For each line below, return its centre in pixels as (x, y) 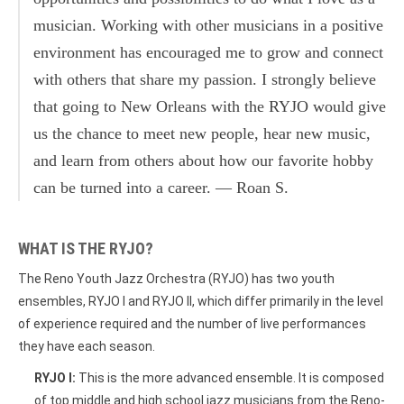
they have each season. (87, 346)
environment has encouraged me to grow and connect (208, 52)
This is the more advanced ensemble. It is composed (230, 377)
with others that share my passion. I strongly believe (205, 79)
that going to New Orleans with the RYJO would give (210, 106)
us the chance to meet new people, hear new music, (202, 133)
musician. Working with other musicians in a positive (208, 25)
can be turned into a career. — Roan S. (161, 187)
